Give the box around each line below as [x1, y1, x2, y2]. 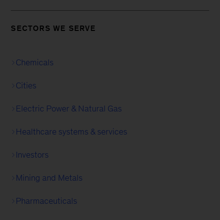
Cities [16, 81, 37, 90]
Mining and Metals [16, 173, 83, 183]
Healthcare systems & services [16, 127, 128, 137]
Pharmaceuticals [16, 196, 78, 206]
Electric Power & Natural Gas [16, 104, 122, 113]
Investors [16, 150, 49, 160]
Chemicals [16, 57, 54, 67]
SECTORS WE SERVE [11, 24, 96, 32]
